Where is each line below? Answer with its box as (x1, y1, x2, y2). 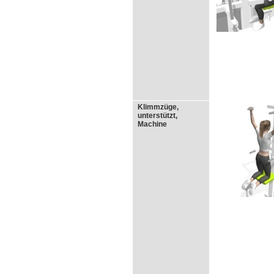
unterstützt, (138, 111, 177, 120)
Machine (138, 119, 167, 128)
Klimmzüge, (138, 102, 179, 111)
